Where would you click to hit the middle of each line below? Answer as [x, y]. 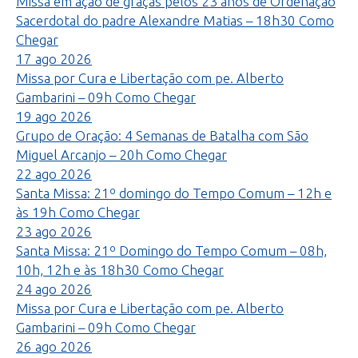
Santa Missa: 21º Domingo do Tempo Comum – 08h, [171, 251]
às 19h [36, 212]
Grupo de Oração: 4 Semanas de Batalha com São [162, 135]
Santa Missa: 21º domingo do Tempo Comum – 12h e [174, 193]
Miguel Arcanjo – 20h [80, 155]
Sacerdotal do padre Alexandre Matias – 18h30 [156, 20]
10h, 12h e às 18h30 [78, 270]
